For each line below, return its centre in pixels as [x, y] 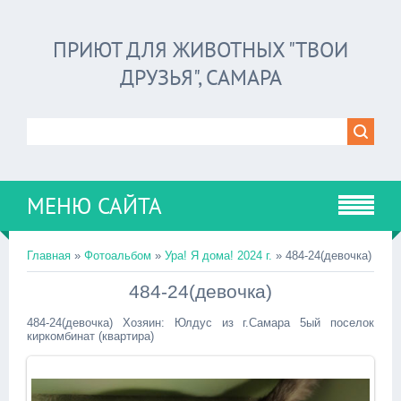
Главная [49, 256]
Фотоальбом [118, 256]
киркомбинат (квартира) [90, 336]
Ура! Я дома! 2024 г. [218, 256]
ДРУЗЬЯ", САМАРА [200, 77]
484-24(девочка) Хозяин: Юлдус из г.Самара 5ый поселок [200, 323]
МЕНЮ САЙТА [94, 206]
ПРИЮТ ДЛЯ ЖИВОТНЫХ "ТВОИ [200, 50]
